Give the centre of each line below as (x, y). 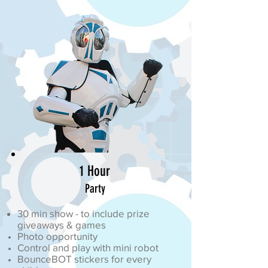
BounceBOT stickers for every (84, 259)
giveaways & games (62, 225)
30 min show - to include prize (83, 213)
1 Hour (95, 171)
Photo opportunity (57, 236)
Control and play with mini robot (88, 247)
